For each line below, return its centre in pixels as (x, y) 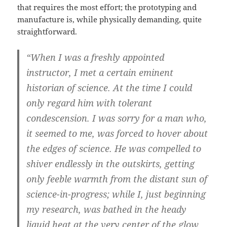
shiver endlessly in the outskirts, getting (111, 164)
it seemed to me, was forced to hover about (117, 134)
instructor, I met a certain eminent (100, 73)
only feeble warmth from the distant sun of (117, 179)
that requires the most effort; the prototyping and (107, 7)
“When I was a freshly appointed (96, 58)
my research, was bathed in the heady (107, 210)
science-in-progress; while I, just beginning (116, 194)
